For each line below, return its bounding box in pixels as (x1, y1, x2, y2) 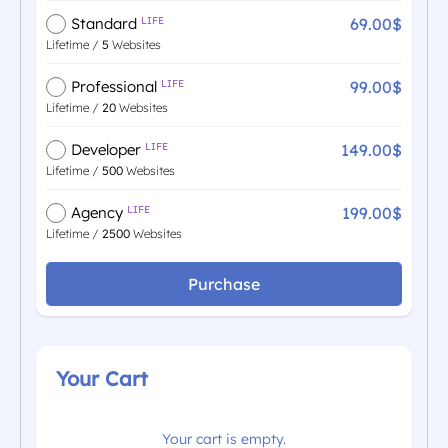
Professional (71, 77, 161, 97)
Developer (71, 140, 145, 160)
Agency (71, 203, 127, 223)
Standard (71, 14, 141, 34)
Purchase (188, 273, 260, 294)
